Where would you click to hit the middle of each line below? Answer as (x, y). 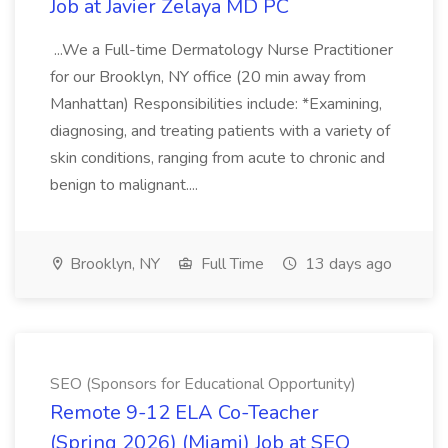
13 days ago (346, 264)
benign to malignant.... (126, 185)
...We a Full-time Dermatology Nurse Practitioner (221, 50)
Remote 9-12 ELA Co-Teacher (184, 412)
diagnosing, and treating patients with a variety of (220, 131)
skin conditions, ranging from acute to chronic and (217, 158)
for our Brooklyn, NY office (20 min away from (208, 77)
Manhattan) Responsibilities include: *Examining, (216, 104)
